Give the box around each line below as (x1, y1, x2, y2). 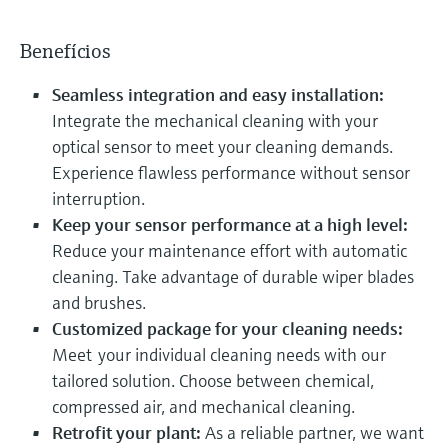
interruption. (52, 186, 153, 210)
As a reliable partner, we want (201, 420, 424, 444)
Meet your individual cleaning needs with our (52, 342, 386, 366)
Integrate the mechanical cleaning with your (52, 108, 378, 132)
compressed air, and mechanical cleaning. (52, 394, 359, 418)
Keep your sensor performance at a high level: (52, 212, 408, 236)
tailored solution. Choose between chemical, (52, 368, 374, 392)
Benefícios (20, 38, 111, 64)
